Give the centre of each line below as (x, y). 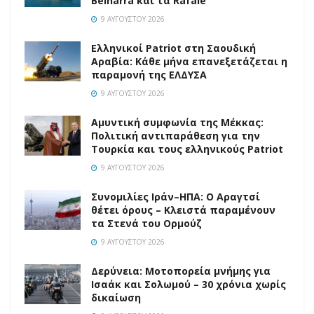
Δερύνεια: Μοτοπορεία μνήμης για (181, 271)
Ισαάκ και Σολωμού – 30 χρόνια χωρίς (189, 285)
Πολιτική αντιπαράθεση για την (176, 136)
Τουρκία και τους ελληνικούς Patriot (187, 149)
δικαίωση (116, 298)
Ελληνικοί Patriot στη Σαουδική (173, 48)
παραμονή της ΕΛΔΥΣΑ (149, 75)
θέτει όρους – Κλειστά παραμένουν (183, 210)
